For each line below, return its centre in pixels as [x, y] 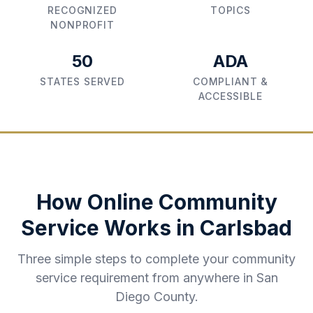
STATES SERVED [82, 81]
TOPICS [231, 10]
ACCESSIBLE [231, 96]
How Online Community [156, 202]
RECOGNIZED [82, 10]
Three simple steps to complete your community [156, 259]
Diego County [155, 297]
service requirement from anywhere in [146, 278]
